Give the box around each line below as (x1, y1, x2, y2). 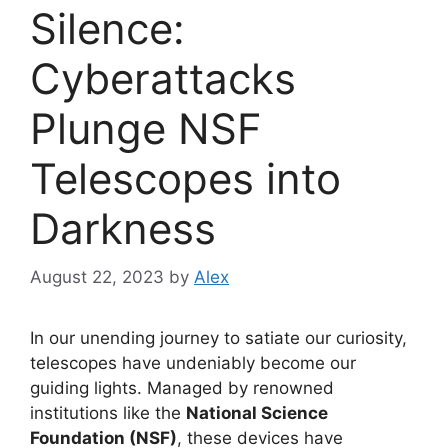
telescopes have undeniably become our (30, 353, 356, 374)
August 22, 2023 (30, 267, 164, 288)
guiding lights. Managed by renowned (30, 378, 334, 399)
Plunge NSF (30, 102, 262, 154)
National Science (186, 403, 328, 424)
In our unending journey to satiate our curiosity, (30, 328, 407, 349)
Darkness (30, 202, 216, 254)
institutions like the (30, 403, 186, 424)
